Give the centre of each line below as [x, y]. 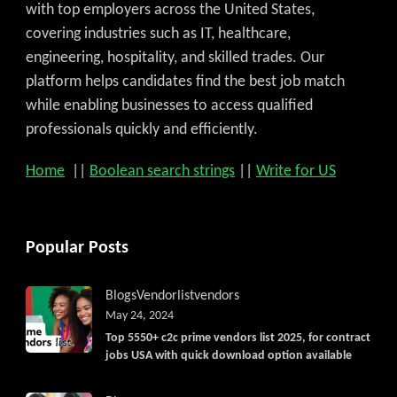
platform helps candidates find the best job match [185, 82]
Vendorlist [165, 296]
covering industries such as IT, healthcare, [158, 34]
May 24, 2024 [140, 315]
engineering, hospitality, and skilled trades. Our [175, 58]
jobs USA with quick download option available [229, 355]
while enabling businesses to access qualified [169, 105]
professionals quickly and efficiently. [142, 129]
